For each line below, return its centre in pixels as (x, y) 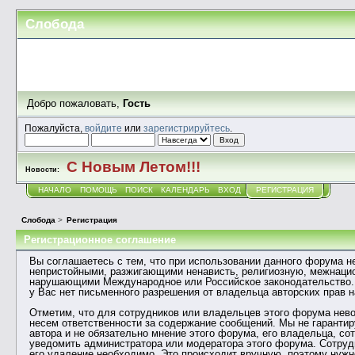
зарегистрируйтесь (187, 128)
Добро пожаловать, (74, 104)
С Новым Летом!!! (134, 166)
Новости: (43, 169)
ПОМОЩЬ (98, 190)
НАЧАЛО (55, 190)
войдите (104, 128)
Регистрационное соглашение (100, 240)
